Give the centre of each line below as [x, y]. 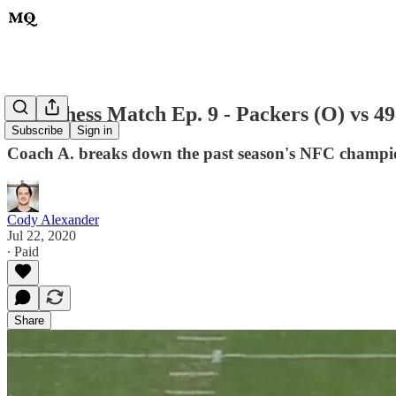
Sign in [95, 131]
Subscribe [37, 131]
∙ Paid [23, 251]
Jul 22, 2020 [42, 235]
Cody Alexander [53, 219]
